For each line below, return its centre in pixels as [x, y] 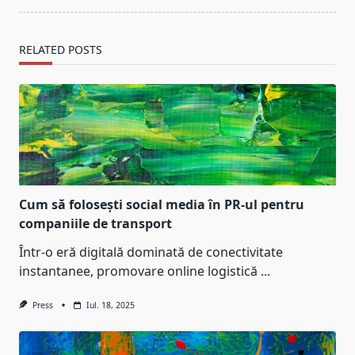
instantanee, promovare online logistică [138, 271]
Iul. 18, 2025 [110, 305]
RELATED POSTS [61, 50]
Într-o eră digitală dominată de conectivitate [151, 252]
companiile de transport [95, 224]
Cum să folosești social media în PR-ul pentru [162, 205]
